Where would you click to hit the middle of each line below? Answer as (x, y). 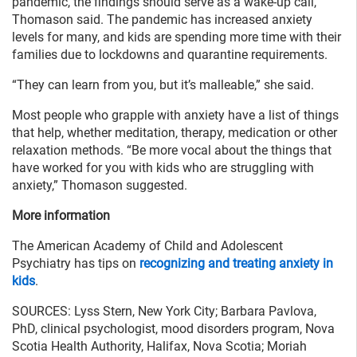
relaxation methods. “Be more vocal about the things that (172, 150)
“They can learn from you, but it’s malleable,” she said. (163, 84)
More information (61, 215)
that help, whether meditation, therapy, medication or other (175, 132)
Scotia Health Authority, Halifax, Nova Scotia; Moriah (159, 346)
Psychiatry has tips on (76, 263)
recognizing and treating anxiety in (236, 263)
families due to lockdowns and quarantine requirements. (170, 54)
